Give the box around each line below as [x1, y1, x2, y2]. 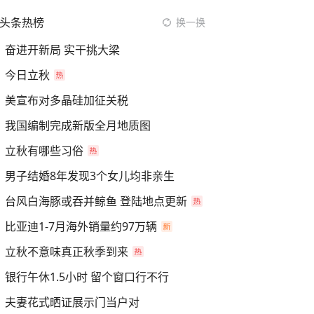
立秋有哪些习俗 [5, 143, 83, 158]
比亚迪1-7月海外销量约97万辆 [5, 219, 157, 234]
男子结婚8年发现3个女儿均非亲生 [5, 168, 175, 184]
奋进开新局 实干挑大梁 [5, 42, 120, 57]
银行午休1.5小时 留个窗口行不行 [5, 269, 169, 285]
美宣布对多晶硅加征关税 [5, 93, 128, 108]
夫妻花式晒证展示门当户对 [5, 294, 139, 310]
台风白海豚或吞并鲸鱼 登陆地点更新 [5, 193, 187, 209]
